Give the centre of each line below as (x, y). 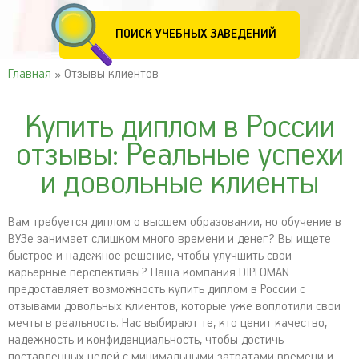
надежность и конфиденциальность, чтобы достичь (146, 340)
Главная (30, 74)
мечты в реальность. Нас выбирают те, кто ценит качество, (167, 323)
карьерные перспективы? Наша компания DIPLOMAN (149, 273)
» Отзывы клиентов (105, 74)
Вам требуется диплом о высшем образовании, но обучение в (175, 222)
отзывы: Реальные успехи (179, 156)
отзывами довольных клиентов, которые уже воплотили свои (174, 307)
